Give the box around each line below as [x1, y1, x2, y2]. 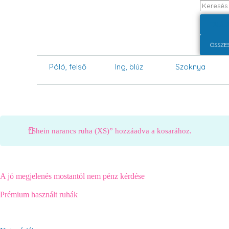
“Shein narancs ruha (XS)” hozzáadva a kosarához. [28, 126, 192, 135]
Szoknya [175, 62, 205, 72]
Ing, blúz [114, 62, 143, 72]
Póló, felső [49, 62, 86, 72]
